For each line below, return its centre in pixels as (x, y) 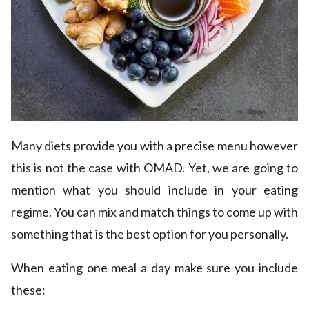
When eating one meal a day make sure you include (154, 268)
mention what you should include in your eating (154, 190)
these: (28, 290)
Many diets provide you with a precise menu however (154, 146)
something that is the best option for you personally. (150, 234)
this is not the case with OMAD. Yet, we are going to (154, 168)
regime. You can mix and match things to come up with (154, 212)
